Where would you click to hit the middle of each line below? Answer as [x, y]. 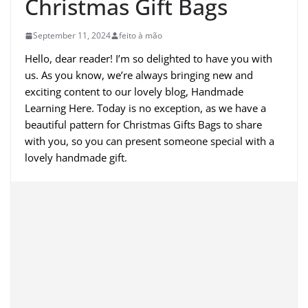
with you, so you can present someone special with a [150, 141]
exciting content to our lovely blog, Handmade [134, 91]
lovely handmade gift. [76, 157]
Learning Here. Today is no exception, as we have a [145, 108]
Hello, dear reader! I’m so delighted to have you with [148, 58]
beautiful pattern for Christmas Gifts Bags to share [143, 124]
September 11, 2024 [72, 35]
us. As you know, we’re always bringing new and [139, 75]
